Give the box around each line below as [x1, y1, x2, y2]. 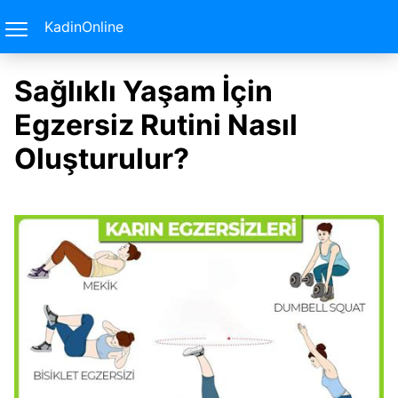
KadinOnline [44, 18, 123, 36]
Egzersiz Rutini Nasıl [14, 107, 298, 142]
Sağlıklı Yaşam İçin [14, 74, 273, 108]
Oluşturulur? [14, 141, 189, 176]
